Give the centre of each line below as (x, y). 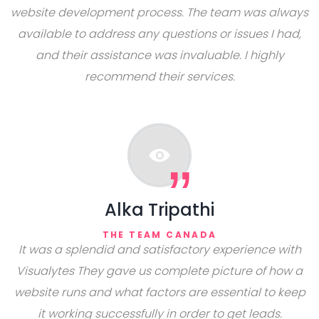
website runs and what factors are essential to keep (159, 292)
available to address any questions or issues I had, (159, 34)
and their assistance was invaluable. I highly (159, 55)
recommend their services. (159, 77)
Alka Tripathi (159, 210)
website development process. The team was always (159, 12)
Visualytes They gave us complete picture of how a (159, 271)
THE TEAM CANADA (159, 235)
